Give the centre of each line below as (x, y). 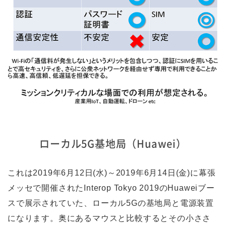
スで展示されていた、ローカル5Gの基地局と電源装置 (111, 203)
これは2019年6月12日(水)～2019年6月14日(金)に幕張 (112, 173)
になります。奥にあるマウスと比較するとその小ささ (109, 218)
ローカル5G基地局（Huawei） (113, 144)
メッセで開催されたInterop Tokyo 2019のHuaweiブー (111, 188)
